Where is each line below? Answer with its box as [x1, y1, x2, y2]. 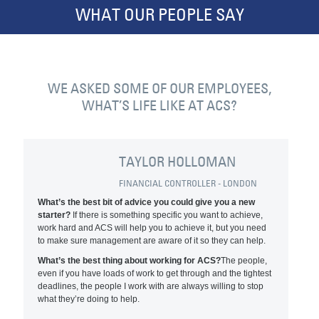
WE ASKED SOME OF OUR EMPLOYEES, [47, 80, 271, 97]
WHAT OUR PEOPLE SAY [75, 4, 244, 25]
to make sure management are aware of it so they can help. [38, 236, 266, 246]
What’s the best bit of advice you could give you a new [38, 197, 256, 207]
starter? [38, 210, 71, 220]
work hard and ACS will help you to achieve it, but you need [38, 223, 267, 233]
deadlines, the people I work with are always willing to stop [38, 281, 264, 291]
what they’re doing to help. [38, 294, 140, 304]
